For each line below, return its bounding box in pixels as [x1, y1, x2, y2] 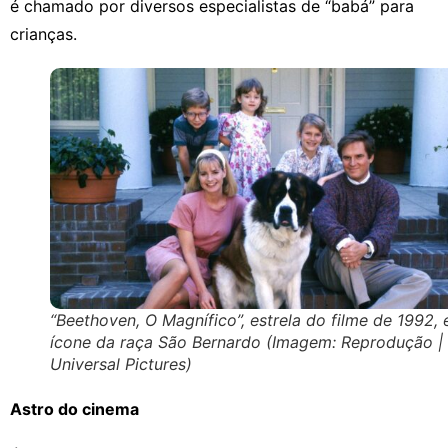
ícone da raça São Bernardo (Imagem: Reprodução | [50, 331, 443, 352]
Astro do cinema [10, 398, 139, 419]
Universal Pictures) [50, 353, 192, 374]
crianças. [10, 23, 77, 44]
